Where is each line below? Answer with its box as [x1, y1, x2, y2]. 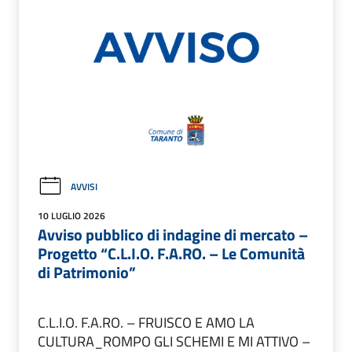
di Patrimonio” [38, 260, 136, 285]
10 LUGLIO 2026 [38, 208, 105, 224]
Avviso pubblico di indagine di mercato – [38, 222, 308, 247]
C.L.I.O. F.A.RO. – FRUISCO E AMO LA [38, 312, 255, 334]
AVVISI [71, 178, 97, 194]
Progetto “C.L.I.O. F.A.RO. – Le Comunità [38, 241, 305, 266]
